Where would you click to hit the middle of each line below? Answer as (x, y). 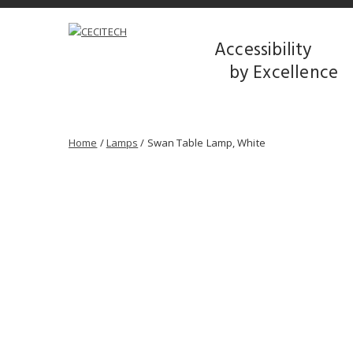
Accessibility (263, 51)
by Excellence (277, 74)
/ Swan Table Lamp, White (202, 143)
